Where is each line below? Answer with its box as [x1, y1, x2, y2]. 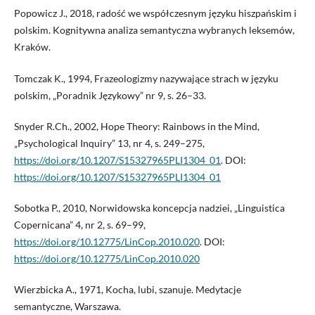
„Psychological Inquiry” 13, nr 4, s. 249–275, [13, 136, 205, 149]
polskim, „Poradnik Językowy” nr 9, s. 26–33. [13, 89, 206, 101]
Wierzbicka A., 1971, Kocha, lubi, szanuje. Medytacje [13, 283, 241, 295]
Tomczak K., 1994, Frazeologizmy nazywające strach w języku [13, 72, 278, 84]
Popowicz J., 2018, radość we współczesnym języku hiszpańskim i [13, 7, 297, 20]
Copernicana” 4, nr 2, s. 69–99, [13, 218, 146, 231]
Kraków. [13, 41, 51, 53]
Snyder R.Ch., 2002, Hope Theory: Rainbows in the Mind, [13, 120, 259, 132]
